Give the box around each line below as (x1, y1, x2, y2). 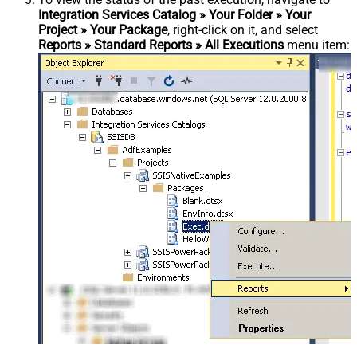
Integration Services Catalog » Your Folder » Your (38, 7, 311, 22)
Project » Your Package (38, 22, 167, 37)
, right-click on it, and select (167, 22, 318, 37)
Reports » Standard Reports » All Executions (38, 37, 284, 53)
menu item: (284, 37, 350, 53)
